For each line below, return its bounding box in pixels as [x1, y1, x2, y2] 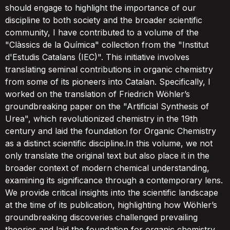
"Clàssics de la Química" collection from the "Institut [5, 40, 208, 50]
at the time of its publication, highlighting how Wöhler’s [5, 200, 217, 210]
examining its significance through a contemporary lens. [5, 175, 223, 185]
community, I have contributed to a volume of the [5, 27, 199, 37]
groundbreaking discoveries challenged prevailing [5, 212, 198, 222]
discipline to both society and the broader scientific [5, 15, 202, 25]
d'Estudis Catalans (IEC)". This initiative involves [5, 52, 189, 62]
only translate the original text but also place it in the [5, 150, 209, 161]
